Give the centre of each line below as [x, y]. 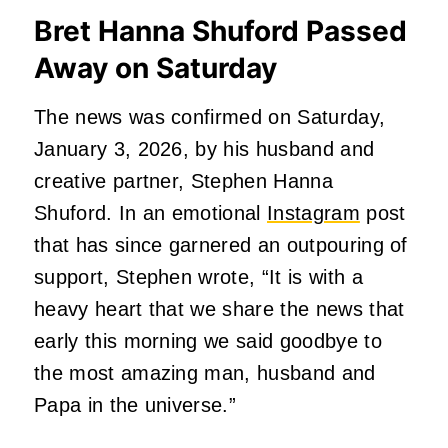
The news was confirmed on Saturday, [210, 116]
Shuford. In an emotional [151, 212]
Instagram [313, 212]
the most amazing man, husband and [205, 372]
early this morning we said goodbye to [208, 340]
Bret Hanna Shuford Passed [220, 30]
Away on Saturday [159, 67]
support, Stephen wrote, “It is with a [198, 276]
